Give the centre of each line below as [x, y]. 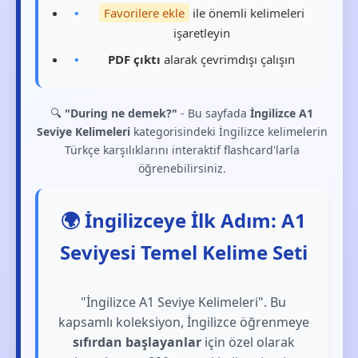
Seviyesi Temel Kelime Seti [183, 252]
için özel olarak [248, 342]
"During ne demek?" [121, 113]
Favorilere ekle [144, 13]
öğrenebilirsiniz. [182, 168]
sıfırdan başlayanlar [137, 342]
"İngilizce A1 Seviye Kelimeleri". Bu [184, 302]
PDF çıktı [135, 59]
